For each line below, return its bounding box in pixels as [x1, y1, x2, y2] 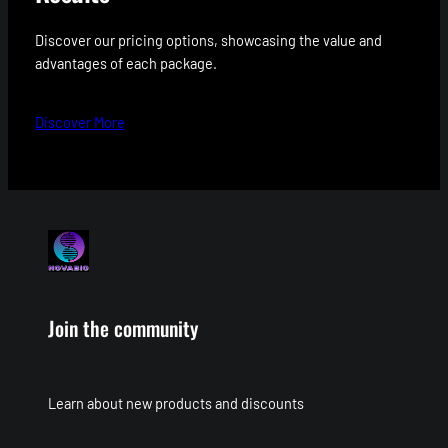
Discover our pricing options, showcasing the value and [34, 31, 382, 50]
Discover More [34, 113, 125, 132]
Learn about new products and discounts [48, 394, 304, 413]
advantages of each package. [34, 54, 217, 73]
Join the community [48, 313, 198, 344]
